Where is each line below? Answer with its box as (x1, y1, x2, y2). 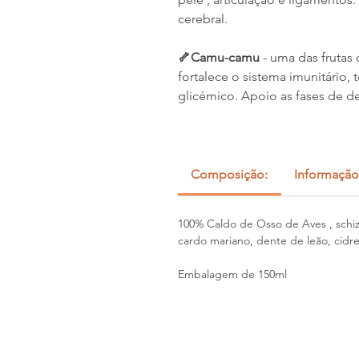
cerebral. (178, 11, 231, 26)
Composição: (191, 167, 268, 182)
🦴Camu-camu (178, 50, 263, 65)
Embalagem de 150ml (178, 267, 287, 281)
